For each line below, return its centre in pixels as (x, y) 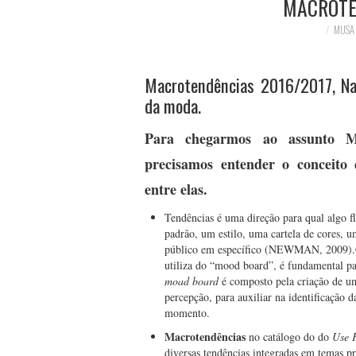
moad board (192, 281)
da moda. (173, 106)
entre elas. (178, 189)
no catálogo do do (289, 337)
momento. (187, 312)
